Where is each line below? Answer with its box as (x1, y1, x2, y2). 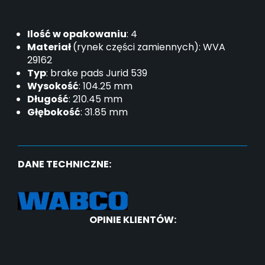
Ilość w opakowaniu (27, 27, 127, 41)
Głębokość (27, 105, 80, 119)
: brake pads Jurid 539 (46, 66, 147, 80)
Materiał (27, 40, 73, 54)
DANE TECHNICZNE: (18, 157, 111, 172)
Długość (27, 92, 69, 106)
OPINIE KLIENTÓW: (89, 213, 176, 227)
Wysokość (27, 79, 79, 93)
